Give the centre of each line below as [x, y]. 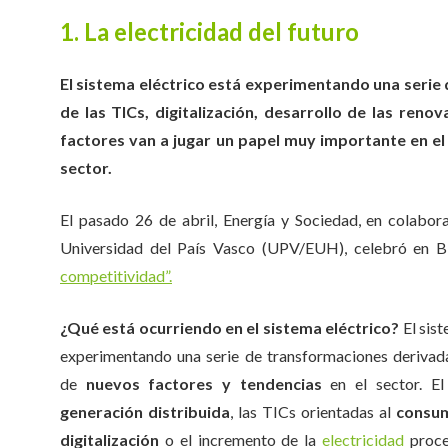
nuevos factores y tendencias [203, 383]
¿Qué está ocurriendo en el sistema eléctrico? [230, 327]
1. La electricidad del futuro [209, 31]
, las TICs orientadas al [312, 411]
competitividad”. [116, 275]
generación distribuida [145, 411]
